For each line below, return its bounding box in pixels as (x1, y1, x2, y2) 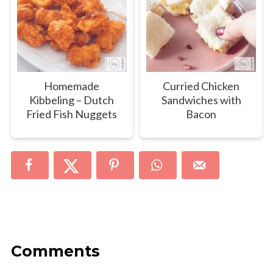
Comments (10, 241, 100, 260)
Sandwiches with (161, 93, 241, 107)
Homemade (44, 79, 100, 93)
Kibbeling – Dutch (29, 93, 115, 107)
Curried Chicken (163, 79, 240, 93)
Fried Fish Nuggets (26, 107, 118, 121)
